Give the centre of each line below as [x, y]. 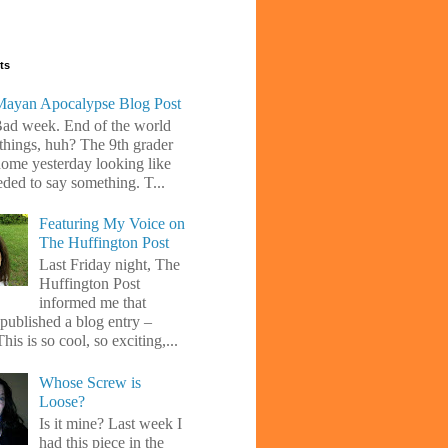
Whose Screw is [90, 382]
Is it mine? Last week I [111, 423]
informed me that [93, 303]
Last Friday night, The [110, 265]
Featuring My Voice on [112, 224]
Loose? [62, 401]
